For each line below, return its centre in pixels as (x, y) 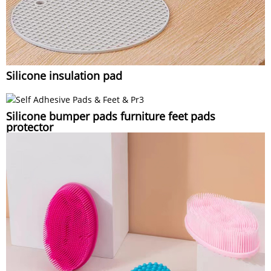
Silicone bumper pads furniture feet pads (111, 116)
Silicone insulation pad (64, 76)
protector (30, 127)
